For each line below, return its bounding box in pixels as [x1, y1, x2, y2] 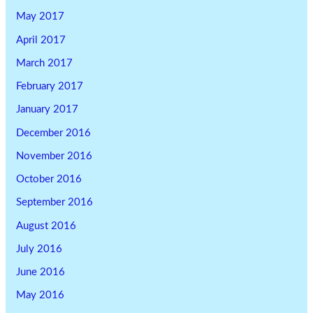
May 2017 [16, 11, 65, 22]
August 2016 [16, 220, 77, 231]
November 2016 [16, 150, 93, 161]
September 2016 [16, 197, 94, 208]
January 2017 [16, 104, 79, 115]
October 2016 [16, 174, 82, 185]
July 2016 [16, 243, 63, 254]
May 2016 [16, 290, 65, 301]
